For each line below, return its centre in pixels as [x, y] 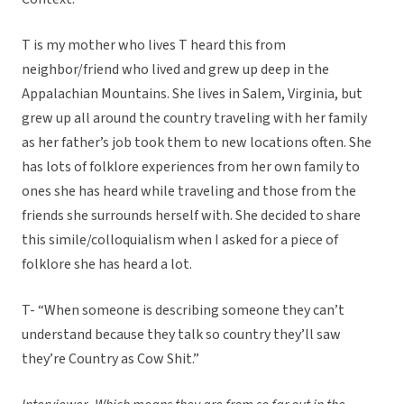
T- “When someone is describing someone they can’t [183, 311]
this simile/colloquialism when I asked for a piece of [180, 240]
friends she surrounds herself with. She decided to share [191, 216]
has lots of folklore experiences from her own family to [191, 167]
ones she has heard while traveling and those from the [189, 192]
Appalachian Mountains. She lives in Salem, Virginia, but [192, 94]
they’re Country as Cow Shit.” [110, 359]
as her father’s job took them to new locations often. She [197, 143]
